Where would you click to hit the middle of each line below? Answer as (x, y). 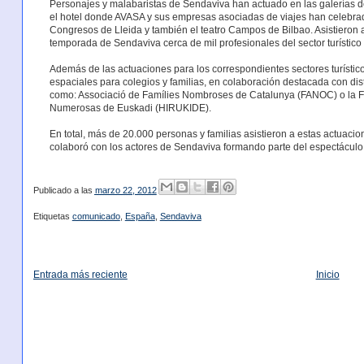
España (140, 217)
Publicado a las (64, 191)
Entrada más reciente (80, 275)
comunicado (96, 217)
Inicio (327, 275)
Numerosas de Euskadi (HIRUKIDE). (130, 108)
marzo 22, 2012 (126, 191)
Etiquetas (52, 217)
